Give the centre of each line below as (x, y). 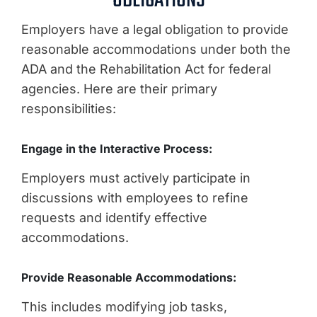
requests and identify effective (114, 217)
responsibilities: (69, 108)
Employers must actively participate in (136, 178)
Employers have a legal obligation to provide (155, 29)
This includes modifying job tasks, (124, 306)
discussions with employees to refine (135, 197)
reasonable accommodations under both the (156, 49)
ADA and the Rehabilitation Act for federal (146, 69)
